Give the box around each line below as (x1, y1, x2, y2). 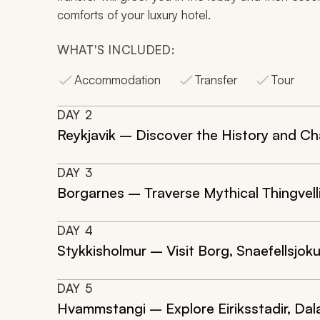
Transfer (195, 72, 237, 87)
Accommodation (74, 72, 161, 87)
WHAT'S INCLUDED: (57, 42, 175, 57)
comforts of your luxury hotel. (57, 7, 211, 22)
